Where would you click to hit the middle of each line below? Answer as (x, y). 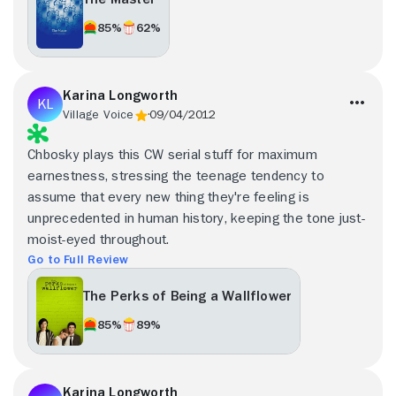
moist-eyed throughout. (99, 239)
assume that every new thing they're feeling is (168, 197)
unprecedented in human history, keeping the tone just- (196, 218)
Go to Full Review (78, 259)
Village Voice (99, 114)
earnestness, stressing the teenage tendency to (176, 175)
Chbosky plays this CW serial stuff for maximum (172, 154)
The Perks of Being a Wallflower (188, 297)
